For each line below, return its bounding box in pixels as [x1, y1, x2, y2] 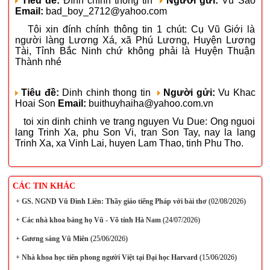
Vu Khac [215, 87, 256, 98]
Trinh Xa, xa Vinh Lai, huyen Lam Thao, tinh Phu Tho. [14, 138, 243, 148]
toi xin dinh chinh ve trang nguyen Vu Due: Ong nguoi [14, 116, 256, 127]
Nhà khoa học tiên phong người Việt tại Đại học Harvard [19, 253, 198, 262]
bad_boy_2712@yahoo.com [43, 6, 167, 16]
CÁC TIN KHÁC [12, 181, 75, 190]
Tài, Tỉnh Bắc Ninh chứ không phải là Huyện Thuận [14, 46, 256, 56]
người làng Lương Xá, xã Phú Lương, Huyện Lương [14, 35, 256, 45]
